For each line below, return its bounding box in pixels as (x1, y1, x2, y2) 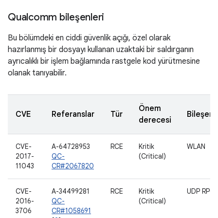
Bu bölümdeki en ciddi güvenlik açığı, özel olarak (8, 33, 170, 43)
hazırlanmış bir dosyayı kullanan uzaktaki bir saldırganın (8, 45, 194, 54)
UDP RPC (187, 187, 215, 196)
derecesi (139, 115, 171, 125)
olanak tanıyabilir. (8, 68, 67, 78)
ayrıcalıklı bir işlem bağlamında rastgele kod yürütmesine (8, 56, 200, 66)
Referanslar (52, 109, 94, 119)
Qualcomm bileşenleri (8, 11, 104, 23)
